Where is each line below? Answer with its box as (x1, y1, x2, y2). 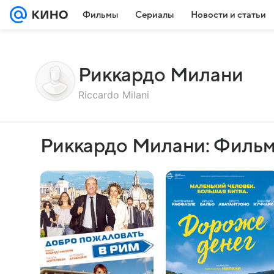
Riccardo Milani (78, 88, 149, 101)
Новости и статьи (191, 10, 266, 20)
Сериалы (135, 10, 174, 20)
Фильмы (83, 10, 118, 20)
